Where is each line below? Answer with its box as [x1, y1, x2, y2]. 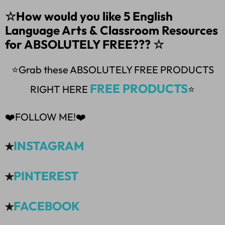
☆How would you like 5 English [5, 9, 173, 24]
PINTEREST [14, 168, 78, 184]
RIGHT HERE [30, 83, 90, 96]
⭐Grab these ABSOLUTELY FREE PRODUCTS [11, 63, 214, 76]
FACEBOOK [14, 198, 80, 214]
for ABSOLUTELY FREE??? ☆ [5, 37, 164, 52]
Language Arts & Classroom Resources [5, 23, 218, 38]
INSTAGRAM [14, 138, 84, 154]
